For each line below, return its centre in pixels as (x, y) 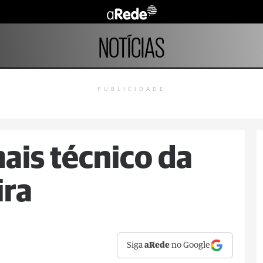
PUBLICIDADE (131, 89)
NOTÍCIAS (131, 45)
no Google (190, 245)
